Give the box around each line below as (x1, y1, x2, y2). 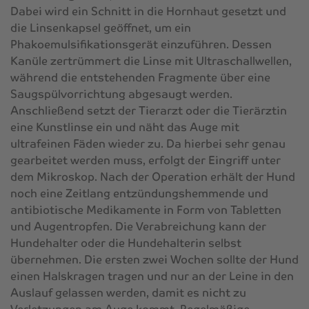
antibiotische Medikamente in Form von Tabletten (10, 202, 281, 217)
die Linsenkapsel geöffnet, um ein (10, 20, 191, 35)
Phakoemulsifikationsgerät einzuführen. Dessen (10, 37, 272, 52)
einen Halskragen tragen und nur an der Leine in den (10, 268, 294, 283)
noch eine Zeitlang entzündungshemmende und (10, 186, 268, 201)
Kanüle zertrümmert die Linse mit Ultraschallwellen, (10, 53, 292, 68)
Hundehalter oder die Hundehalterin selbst (10, 235, 241, 250)
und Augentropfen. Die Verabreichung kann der (10, 219, 266, 234)
